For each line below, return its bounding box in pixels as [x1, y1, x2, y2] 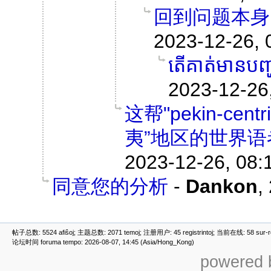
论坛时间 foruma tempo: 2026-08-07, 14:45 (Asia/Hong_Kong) [12, 238, 194, 246]
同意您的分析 [52, 175, 168, 198]
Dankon [186, 175, 258, 198]
